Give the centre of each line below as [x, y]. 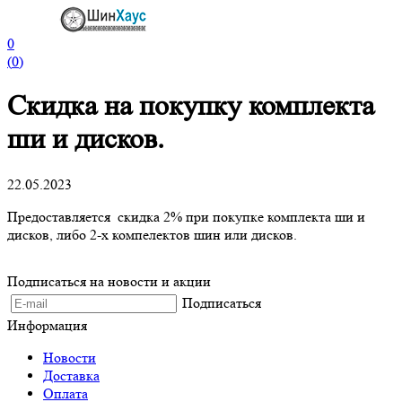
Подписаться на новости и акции [109, 281]
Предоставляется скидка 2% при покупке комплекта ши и [186, 216]
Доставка [71, 375]
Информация [47, 325]
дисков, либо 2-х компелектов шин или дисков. [152, 234]
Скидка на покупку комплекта [191, 106]
